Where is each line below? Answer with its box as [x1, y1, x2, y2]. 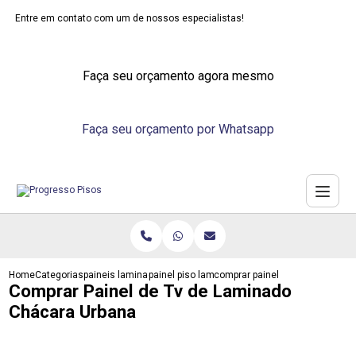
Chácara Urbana [9, 301, 137, 322]
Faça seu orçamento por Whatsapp [82, 122, 274, 137]
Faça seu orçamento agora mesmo [82, 68, 274, 83]
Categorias [35, 269, 84, 281]
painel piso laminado [149, 269, 240, 281]
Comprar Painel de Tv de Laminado [9, 281, 292, 301]
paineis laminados [83, 269, 165, 281]
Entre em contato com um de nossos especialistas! [15, 13, 245, 24]
